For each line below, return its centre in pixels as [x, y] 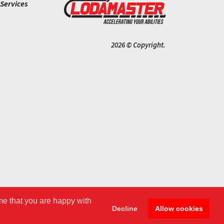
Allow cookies [179, 208]
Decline [125, 208]
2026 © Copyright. [138, 45]
